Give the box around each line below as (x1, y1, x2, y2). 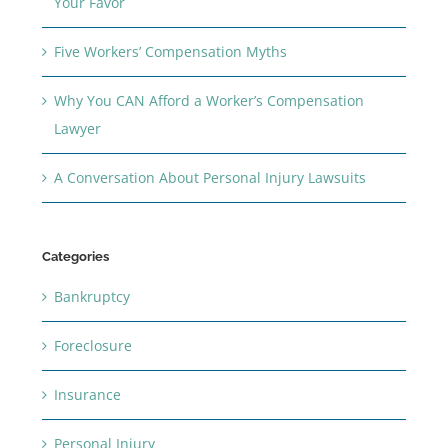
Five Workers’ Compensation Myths (53, 41, 287, 61)
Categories (41, 248, 109, 264)
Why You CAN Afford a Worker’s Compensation (53, 90, 364, 110)
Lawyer (53, 118, 101, 138)
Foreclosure (53, 336, 132, 356)
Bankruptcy (53, 287, 130, 307)
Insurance (53, 385, 121, 405)
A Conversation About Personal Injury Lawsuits (53, 167, 366, 187)
